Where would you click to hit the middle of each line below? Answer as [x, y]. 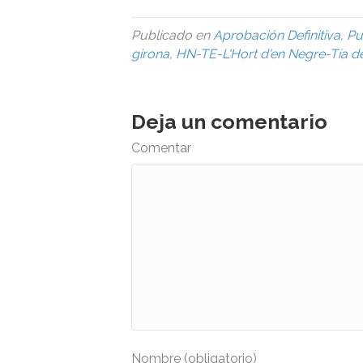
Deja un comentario [229, 121]
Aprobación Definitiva [277, 35]
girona [150, 53]
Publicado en [172, 35]
